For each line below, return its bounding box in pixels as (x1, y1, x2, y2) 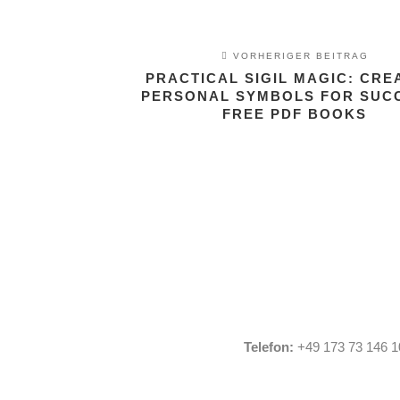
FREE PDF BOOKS (222, 106, 368, 121)
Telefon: (243, 339, 294, 354)
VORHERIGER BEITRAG (228, 51, 369, 61)
